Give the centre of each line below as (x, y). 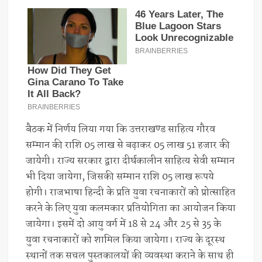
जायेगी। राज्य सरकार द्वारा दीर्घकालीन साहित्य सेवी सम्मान (130, 161)
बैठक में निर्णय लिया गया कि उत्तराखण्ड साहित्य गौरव (121, 129)
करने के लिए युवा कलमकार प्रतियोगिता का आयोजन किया (131, 208)
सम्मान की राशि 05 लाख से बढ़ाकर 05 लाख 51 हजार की (128, 145)
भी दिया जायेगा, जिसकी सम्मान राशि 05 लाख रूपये (120, 177)
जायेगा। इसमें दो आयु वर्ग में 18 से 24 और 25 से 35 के (124, 224)
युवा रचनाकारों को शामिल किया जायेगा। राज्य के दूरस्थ (126, 240)
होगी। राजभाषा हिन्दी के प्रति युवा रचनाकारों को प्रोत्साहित (131, 192)
